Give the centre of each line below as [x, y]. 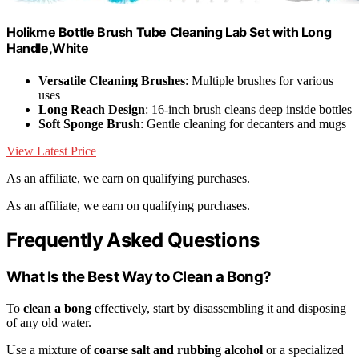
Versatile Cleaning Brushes [112, 80]
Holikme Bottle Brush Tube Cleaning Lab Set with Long [169, 32]
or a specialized [303, 350]
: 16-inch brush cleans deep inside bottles [248, 109]
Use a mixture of [50, 350]
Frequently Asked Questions [133, 240]
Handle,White [48, 48]
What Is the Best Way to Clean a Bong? [139, 277]
